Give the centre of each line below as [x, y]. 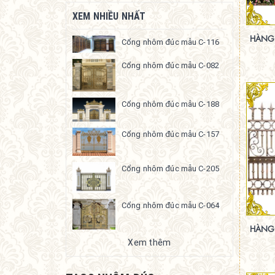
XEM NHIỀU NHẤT [109, 16]
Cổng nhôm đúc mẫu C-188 [170, 104]
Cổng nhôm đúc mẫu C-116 [170, 42]
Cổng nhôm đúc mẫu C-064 [170, 205]
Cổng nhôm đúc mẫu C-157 [170, 134]
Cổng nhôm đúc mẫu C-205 [170, 169]
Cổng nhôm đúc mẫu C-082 [170, 66]
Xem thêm [149, 242]
